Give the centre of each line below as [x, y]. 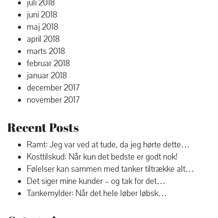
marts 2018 [46, 51]
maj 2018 [43, 27]
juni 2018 [42, 15]
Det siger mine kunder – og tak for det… [96, 181]
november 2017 [53, 100]
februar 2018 [48, 64]
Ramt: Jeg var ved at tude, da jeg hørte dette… [108, 145]
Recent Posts [43, 127]
